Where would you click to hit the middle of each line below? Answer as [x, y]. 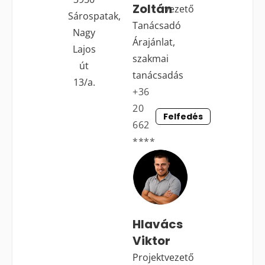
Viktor [151, 240]
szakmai [150, 58]
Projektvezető [163, 257]
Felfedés [183, 116]
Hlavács [157, 224]
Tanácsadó [156, 25]
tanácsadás [158, 75]
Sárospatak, [95, 16]
